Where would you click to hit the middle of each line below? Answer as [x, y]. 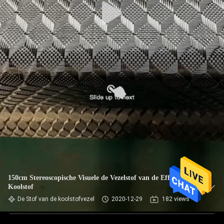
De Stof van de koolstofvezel [56, 199]
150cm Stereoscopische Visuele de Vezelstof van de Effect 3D [98, 178]
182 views [176, 199]
